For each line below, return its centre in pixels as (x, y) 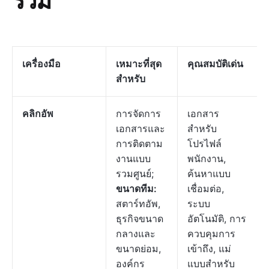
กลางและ (136, 234)
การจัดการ (138, 113)
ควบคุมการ (211, 234)
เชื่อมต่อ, (206, 189)
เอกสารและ (141, 128)
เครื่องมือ (41, 64)
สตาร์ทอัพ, (138, 204)
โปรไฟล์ (204, 144)
